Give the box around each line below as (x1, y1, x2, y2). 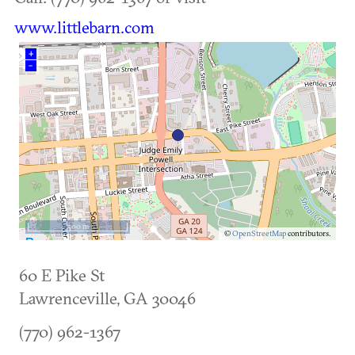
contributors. (286, 228, 330, 239)
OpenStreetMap (232, 228, 286, 239)
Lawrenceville (19, 288, 116, 308)
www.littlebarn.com (14, 17, 155, 37)
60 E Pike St (19, 265, 105, 285)
